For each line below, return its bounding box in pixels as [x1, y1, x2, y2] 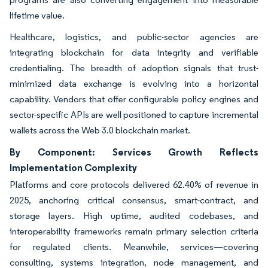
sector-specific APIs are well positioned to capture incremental [10, 108, 258, 120]
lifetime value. [10, 9, 66, 21]
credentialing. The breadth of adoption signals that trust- [10, 62, 258, 74]
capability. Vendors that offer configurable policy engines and [10, 93, 258, 105]
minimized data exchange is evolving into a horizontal [10, 77, 258, 89]
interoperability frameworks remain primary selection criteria [10, 225, 258, 237]
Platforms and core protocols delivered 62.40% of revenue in [10, 178, 258, 190]
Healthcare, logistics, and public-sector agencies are [10, 31, 258, 42]
